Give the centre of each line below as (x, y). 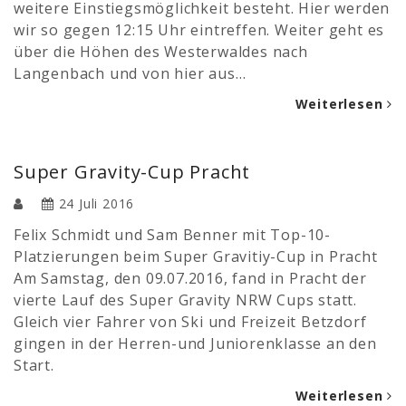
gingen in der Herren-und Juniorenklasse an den (195, 343)
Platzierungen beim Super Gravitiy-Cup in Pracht (196, 256)
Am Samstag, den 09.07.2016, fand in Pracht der (190, 278)
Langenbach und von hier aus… (130, 73)
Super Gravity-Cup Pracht (132, 171)
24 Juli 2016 (97, 203)
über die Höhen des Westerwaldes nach (161, 51)
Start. (34, 365)
